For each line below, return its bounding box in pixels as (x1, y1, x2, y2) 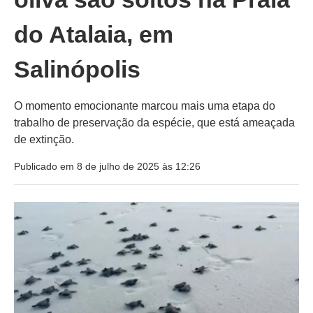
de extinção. (14, 133, 74, 146)
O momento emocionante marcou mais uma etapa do (14, 100, 275, 112)
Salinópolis (14, 56, 140, 83)
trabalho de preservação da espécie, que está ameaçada (14, 117, 295, 129)
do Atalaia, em (14, 21, 173, 48)
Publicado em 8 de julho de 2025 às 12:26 (14, 161, 201, 173)
